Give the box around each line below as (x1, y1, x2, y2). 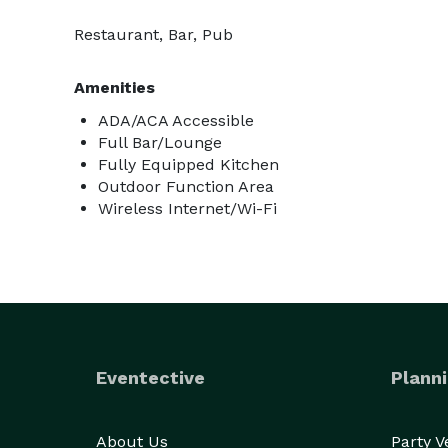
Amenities (74, 78, 155, 97)
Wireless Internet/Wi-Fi (98, 199, 277, 218)
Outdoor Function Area (98, 177, 274, 196)
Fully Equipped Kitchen (98, 155, 279, 174)
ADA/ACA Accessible (98, 111, 254, 130)
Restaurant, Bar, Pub (74, 25, 233, 44)
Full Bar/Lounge (98, 133, 222, 152)
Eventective (96, 367, 205, 388)
